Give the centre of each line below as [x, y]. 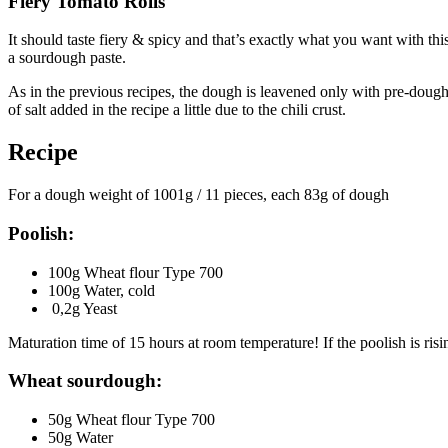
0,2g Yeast [82, 308]
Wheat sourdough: [85, 381]
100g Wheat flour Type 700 [135, 272]
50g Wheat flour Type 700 [131, 420]
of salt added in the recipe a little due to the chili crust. [177, 110]
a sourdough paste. [67, 58]
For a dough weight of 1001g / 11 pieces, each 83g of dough [198, 195]
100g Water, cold [101, 290]
